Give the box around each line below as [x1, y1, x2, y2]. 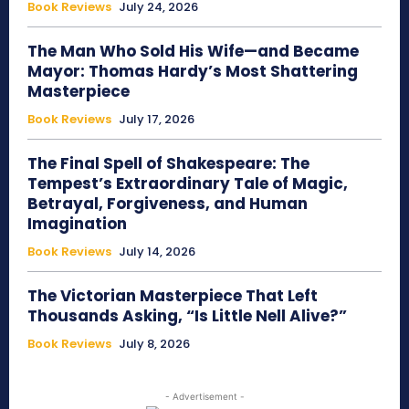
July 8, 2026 [119, 335, 190, 353]
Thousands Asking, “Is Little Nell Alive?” [27, 305, 347, 328]
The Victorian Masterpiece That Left [27, 285, 318, 308]
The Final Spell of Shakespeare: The [27, 152, 309, 175]
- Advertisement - [164, 391, 245, 403]
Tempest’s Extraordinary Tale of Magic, [27, 173, 348, 195]
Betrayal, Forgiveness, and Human [27, 193, 308, 215]
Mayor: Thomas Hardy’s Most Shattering [27, 60, 358, 83]
